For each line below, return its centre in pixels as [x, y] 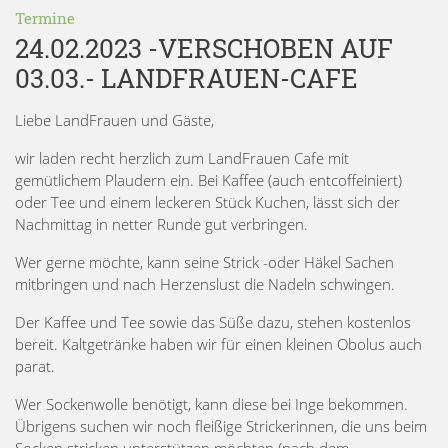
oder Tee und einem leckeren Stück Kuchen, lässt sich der [207, 201]
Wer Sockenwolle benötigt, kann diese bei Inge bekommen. [211, 403]
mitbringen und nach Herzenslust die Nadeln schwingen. [205, 283]
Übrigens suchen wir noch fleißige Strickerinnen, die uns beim [221, 425]
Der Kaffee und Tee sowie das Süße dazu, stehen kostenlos [213, 321]
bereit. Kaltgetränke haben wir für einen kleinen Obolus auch [218, 343]
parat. [35, 365]
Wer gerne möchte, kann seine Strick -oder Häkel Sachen [204, 261]
